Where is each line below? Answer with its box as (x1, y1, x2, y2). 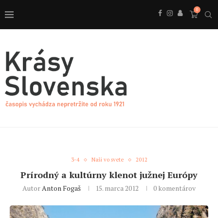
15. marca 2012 (95, 183, 139, 193)
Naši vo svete (91, 156, 124, 163)
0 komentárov (153, 183, 196, 193)
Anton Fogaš (42, 183, 81, 193)
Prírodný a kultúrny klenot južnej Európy (20, 169, 198, 181)
